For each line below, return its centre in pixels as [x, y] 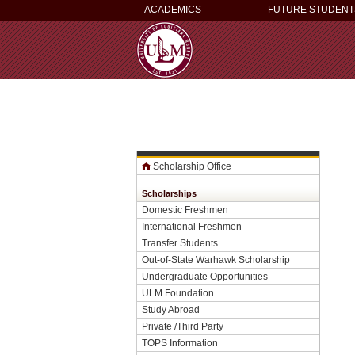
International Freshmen [192, 226]
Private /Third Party [183, 326]
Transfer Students [180, 243]
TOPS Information [180, 343]
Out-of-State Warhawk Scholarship [216, 260]
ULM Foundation [178, 293]
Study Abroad [171, 309]
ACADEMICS [173, 10]
